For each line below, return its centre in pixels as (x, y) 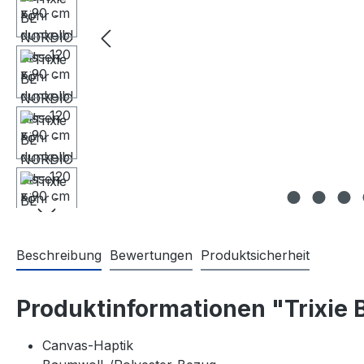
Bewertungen (151, 255)
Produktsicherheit (255, 255)
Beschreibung (59, 255)
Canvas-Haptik (88, 345)
